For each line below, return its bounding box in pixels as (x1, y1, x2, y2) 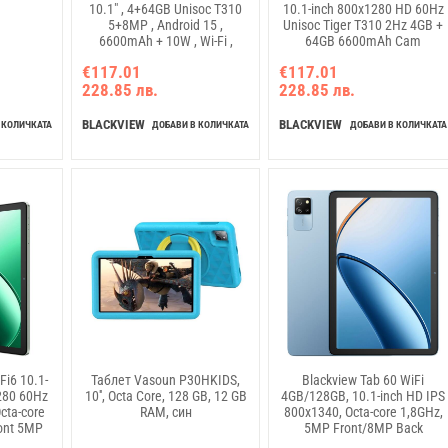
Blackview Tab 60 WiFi (302, 371, 425, 388)
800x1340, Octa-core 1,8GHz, (283, 403, 443, 420)
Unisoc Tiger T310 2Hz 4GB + (283, 17, 444, 34)
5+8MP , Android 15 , (108, 17, 224, 34)
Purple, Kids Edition (112, 49, 220, 66)
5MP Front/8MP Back (303, 419, 423, 436)
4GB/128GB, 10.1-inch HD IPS (281, 387, 446, 404)
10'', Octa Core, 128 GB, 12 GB (84, 387, 247, 404)
